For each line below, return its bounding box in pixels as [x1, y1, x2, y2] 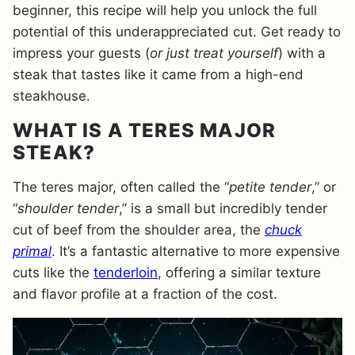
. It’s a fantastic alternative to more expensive [52, 243, 340, 260]
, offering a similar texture [158, 265, 321, 281]
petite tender [229, 179, 311, 196]
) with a [278, 45, 326, 62]
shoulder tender [17, 200, 119, 217]
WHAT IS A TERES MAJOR [13, 119, 277, 143]
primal [13, 243, 52, 260]
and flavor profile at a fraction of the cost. [13, 286, 277, 303]
